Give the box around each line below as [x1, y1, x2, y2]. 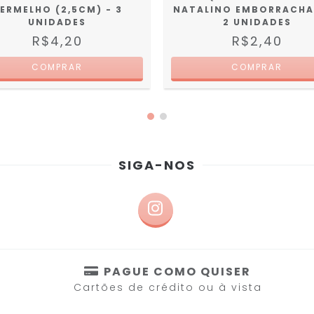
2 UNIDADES [222, 15, 292, 28]
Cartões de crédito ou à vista [73, 280, 262, 294]
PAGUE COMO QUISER [104, 263, 251, 280]
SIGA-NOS [118, 156, 196, 174]
